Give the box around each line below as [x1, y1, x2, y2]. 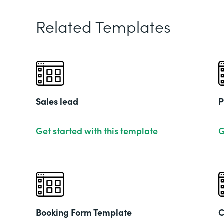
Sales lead [36, 95, 78, 107]
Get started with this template [36, 124, 158, 137]
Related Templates [36, 15, 171, 37]
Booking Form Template [36, 206, 132, 218]
